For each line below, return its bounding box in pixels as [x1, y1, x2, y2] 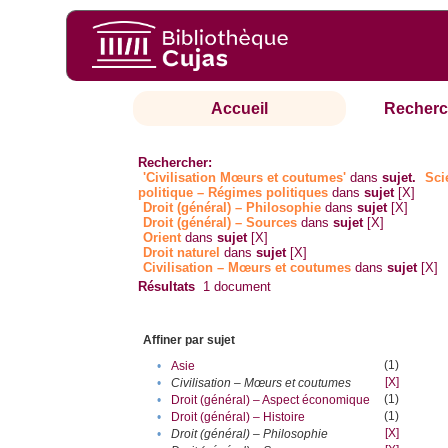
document [210, 279, 272, 295]
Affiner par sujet [143, 333, 236, 348]
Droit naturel [143, 245, 221, 261]
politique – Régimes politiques [138, 185, 329, 201]
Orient [143, 230, 182, 246]
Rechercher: [138, 155, 213, 171]
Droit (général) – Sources [143, 215, 298, 231]
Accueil [211, 100, 269, 118]
